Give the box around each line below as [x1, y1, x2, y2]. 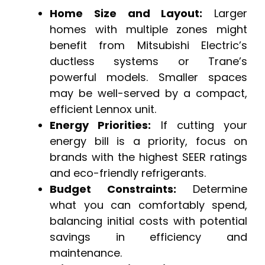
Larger [202, 6, 247, 21]
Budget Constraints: [50, 182, 176, 197]
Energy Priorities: [50, 118, 151, 133]
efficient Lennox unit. [50, 102, 156, 117]
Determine [176, 182, 247, 197]
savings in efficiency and [50, 230, 247, 245]
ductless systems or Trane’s [50, 54, 247, 69]
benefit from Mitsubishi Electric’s [50, 38, 247, 53]
